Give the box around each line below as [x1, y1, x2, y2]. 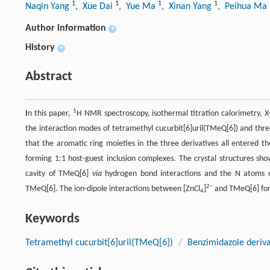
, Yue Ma [119, 2, 158, 12]
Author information [25, 24, 106, 34]
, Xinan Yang [162, 2, 214, 12]
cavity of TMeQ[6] [25, 169, 92, 179]
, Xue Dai [75, 2, 115, 12]
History [25, 43, 55, 53]
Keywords [25, 212, 80, 227]
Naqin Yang [25, 2, 72, 12]
